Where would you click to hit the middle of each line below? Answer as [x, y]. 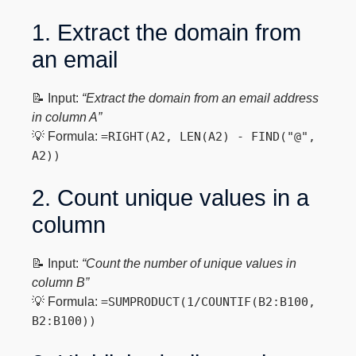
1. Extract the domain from [167, 33]
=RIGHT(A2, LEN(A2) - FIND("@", [209, 137]
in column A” [67, 117]
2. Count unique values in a [171, 198]
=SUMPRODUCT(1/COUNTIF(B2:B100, [209, 302]
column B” [61, 282]
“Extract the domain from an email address [201, 98]
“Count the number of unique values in [190, 263]
